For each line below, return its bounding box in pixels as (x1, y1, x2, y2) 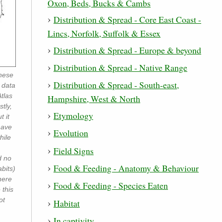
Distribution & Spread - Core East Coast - (54, 13, 201, 26)
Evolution (54, 127, 88, 139)
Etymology (54, 109, 93, 121)
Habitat (54, 197, 80, 209)
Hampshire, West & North (48, 93, 140, 105)
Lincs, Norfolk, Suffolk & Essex (48, 27, 161, 40)
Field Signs (54, 144, 94, 157)
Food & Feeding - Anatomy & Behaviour (54, 162, 199, 174)
